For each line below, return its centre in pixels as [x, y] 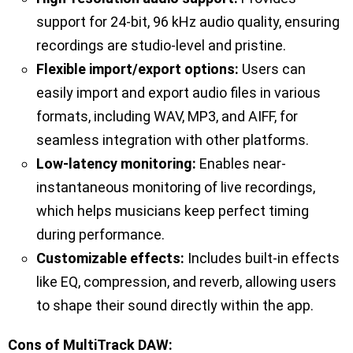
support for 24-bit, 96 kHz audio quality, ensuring [188, 22]
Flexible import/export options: [137, 69]
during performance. [100, 235]
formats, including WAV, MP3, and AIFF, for [167, 117]
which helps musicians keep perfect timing [173, 211]
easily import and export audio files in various [178, 93]
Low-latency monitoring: [116, 164]
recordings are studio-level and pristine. [161, 46]
